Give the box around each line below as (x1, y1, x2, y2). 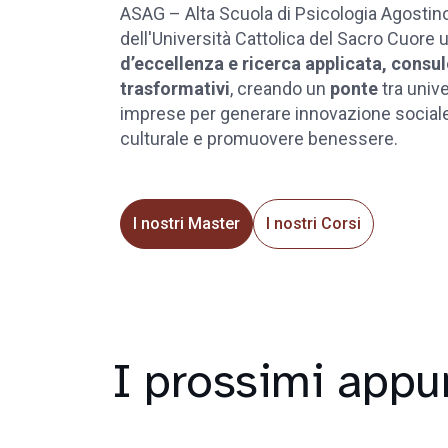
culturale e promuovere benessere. (120, 128, 398, 149)
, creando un (230, 78, 330, 99)
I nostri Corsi (266, 214, 361, 233)
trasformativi (120, 78, 230, 99)
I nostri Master (133, 214, 240, 233)
